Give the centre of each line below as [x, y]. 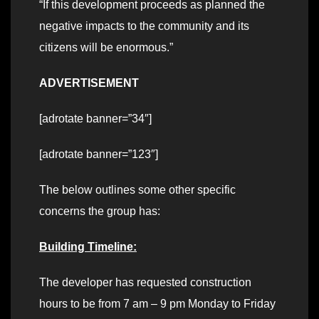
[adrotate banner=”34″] [95, 119]
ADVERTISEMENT [89, 83]
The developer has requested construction [145, 283]
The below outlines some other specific [137, 190]
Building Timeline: [88, 247]
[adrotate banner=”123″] [99, 155]
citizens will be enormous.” [106, 48]
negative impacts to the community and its [144, 26]
